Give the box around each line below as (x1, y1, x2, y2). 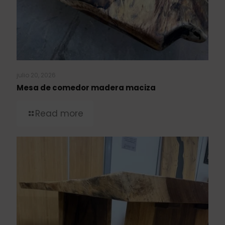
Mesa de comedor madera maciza (17, 82, 156, 93)
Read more (35, 107, 83, 120)
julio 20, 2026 (17, 71, 56, 80)
